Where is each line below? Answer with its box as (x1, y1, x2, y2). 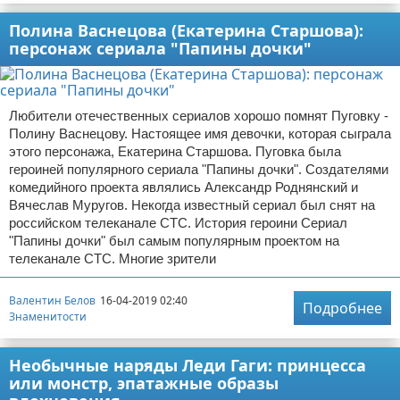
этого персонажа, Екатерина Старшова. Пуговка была (9, 144, 341, 160)
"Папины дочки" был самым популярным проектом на (9, 233, 339, 249)
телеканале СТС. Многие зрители (9, 251, 216, 267)
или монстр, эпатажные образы (9, 372, 279, 395)
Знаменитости (9, 308, 87, 324)
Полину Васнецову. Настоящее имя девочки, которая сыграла (9, 126, 391, 142)
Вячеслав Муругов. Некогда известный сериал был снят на (9, 197, 375, 213)
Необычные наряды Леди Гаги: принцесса (9, 354, 366, 377)
